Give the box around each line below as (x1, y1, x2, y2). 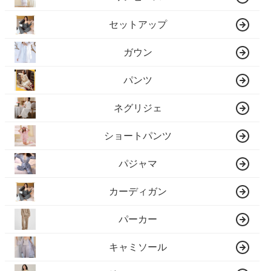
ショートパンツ (104, 130, 172, 141)
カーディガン (109, 186, 168, 197)
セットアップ (109, 19, 168, 30)
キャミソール (109, 241, 168, 252)
